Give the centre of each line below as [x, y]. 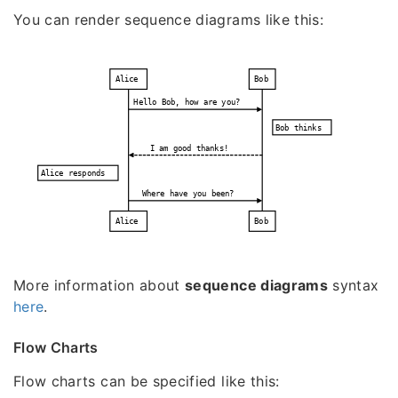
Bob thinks [298, 127]
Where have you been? [188, 193]
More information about [99, 286]
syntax [354, 286]
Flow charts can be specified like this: [147, 382]
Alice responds [73, 172]
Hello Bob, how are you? [187, 102]
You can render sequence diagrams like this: [169, 20]
